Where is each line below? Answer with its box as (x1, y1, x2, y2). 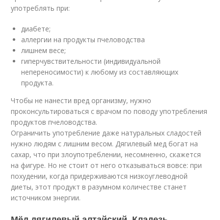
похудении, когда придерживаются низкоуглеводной (11, 171, 188, 181)
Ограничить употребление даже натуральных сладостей (11, 128, 202, 137)
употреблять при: (11, 3, 70, 13)
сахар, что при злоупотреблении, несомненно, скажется (11, 150, 201, 159)
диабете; (21, 24, 51, 33)
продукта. (21, 78, 54, 87)
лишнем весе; (21, 46, 66, 55)
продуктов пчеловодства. (11, 117, 98, 127)
